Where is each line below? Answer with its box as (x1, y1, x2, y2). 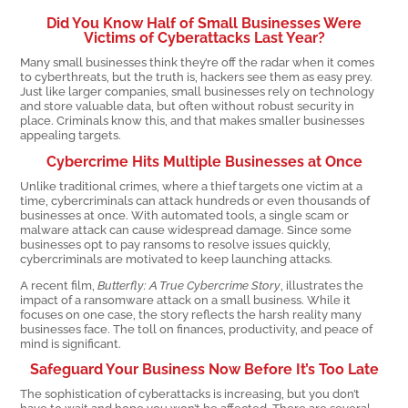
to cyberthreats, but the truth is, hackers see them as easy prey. (20, 69, 373, 85)
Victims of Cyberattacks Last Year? (83, 29, 325, 47)
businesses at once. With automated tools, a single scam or (20, 207, 350, 222)
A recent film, (20, 277, 96, 292)
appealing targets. (20, 127, 122, 143)
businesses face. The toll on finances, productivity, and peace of (20, 321, 373, 336)
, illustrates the (280, 277, 364, 292)
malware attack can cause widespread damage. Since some (20, 221, 352, 237)
